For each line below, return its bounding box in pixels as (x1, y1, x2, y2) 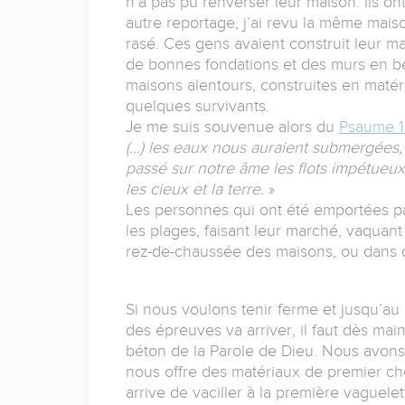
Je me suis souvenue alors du (125, 118, 339, 137)
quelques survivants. (125, 97, 269, 116)
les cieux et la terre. (125, 180, 268, 199)
